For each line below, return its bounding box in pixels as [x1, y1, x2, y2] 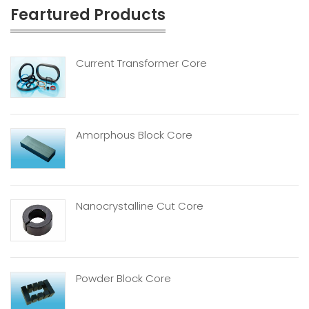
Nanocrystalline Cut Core [76, 199, 203, 214]
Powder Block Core [76, 270, 171, 286]
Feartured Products [10, 4, 166, 26]
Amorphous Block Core [76, 127, 192, 142]
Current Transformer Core [76, 56, 207, 71]
